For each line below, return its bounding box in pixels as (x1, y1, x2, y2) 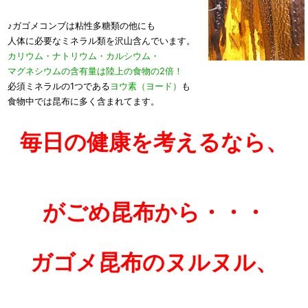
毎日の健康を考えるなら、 (20, 128, 288, 155)
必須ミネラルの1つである (8, 80, 110, 91)
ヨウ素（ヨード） (110, 80, 181, 91)
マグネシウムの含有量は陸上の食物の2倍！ (8, 65, 183, 76)
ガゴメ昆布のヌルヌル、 (30, 248, 278, 276)
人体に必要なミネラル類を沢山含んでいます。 (8, 34, 195, 46)
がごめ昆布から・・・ (42, 198, 266, 225)
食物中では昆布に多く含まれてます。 (8, 95, 159, 107)
